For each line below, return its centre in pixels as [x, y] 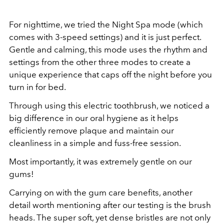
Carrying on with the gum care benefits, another [101, 192]
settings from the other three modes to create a [100, 62]
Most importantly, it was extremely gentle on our [100, 161]
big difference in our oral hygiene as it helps [94, 118]
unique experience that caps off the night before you [110, 74]
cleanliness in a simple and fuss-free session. [95, 143]
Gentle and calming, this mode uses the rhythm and [108, 49]
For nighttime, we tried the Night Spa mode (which [106, 24]
